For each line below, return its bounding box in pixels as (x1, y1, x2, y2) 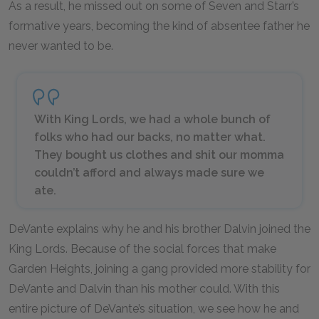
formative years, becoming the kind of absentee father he (9, 19, 310, 33)
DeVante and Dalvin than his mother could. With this (9, 282, 280, 296)
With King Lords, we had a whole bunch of (34, 113, 271, 126)
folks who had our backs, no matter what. (34, 130, 266, 144)
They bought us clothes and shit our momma (34, 148, 284, 162)
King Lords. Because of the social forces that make (9, 242, 276, 256)
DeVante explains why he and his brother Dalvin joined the (9, 222, 310, 236)
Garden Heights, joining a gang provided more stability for (9, 262, 310, 276)
